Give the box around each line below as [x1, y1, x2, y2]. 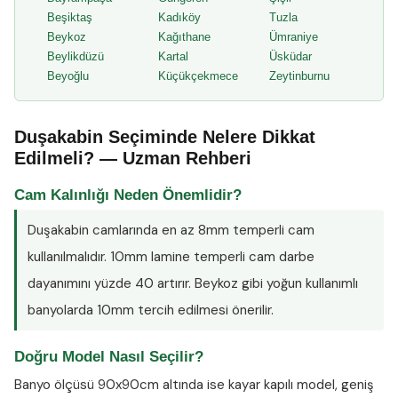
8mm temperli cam [198, 221, 314, 239]
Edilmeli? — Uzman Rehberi [14, 148, 251, 168]
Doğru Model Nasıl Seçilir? [14, 348, 203, 365]
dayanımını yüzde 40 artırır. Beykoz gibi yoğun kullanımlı [28, 275, 358, 292]
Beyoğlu [47, 69, 89, 83]
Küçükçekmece [158, 69, 238, 83]
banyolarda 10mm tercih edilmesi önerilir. [28, 301, 274, 319]
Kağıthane [158, 30, 211, 44]
